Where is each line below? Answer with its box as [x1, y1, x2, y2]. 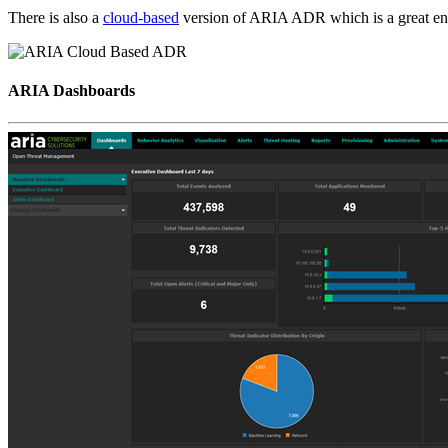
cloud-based [103, 9, 179, 27]
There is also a [8, 9, 103, 27]
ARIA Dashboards [8, 82, 135, 100]
